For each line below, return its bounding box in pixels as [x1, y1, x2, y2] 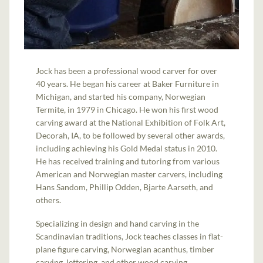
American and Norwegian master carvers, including [36, 169, 223, 180]
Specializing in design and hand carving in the [36, 218, 200, 229]
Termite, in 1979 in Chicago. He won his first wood [36, 104, 219, 115]
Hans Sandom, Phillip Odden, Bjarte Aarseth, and [36, 182, 214, 193]
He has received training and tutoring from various [36, 156, 220, 167]
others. [36, 195, 62, 205]
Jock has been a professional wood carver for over [36, 66, 218, 76]
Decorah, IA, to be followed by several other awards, [36, 130, 225, 141]
